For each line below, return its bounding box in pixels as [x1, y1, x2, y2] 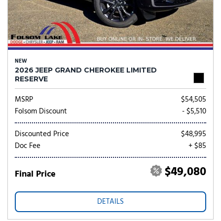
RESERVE [15, 74, 48, 83]
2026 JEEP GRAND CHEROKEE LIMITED [15, 66, 157, 74]
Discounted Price [15, 128, 69, 140]
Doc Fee [15, 140, 40, 152]
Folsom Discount [15, 106, 67, 117]
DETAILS [97, 196, 124, 208]
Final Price [15, 167, 56, 182]
